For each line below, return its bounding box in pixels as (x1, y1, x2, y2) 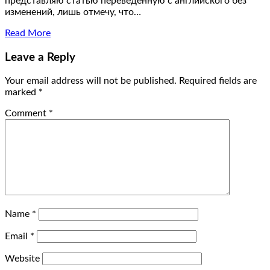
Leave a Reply (5, 51, 75, 63)
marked (5, 87, 39, 98)
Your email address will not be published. (5, 76, 177, 86)
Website (5, 254, 40, 264)
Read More (5, 28, 51, 38)
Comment (5, 108, 49, 119)
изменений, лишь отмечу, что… (5, 7, 141, 17)
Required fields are (179, 76, 257, 86)
